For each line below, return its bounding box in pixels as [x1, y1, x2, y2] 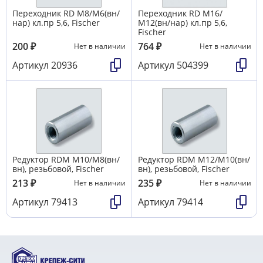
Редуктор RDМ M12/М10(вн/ [138, 154, 250, 166]
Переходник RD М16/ [138, 8, 222, 19]
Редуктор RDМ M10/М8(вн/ [12, 154, 120, 166]
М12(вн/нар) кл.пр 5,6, [138, 17, 227, 29]
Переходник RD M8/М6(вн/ [12, 8, 120, 19]
